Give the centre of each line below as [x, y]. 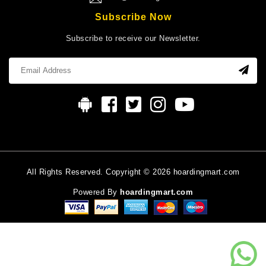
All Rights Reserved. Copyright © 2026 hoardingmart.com [133, 172]
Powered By [96, 192]
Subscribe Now [133, 17]
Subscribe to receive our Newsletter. [133, 39]
